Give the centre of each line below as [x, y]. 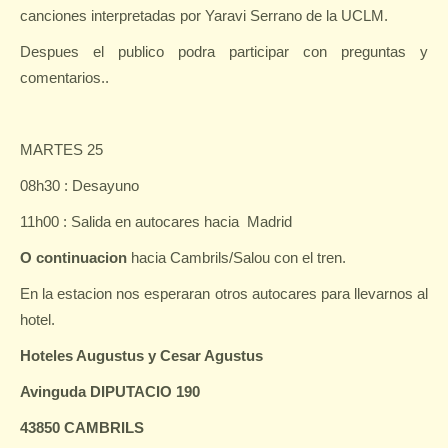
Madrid [269, 221]
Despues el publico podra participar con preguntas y [224, 51]
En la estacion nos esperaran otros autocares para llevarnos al [224, 293]
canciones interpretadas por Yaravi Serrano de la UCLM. [204, 15]
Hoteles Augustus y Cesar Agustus [141, 355]
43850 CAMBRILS [82, 427]
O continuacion [73, 257]
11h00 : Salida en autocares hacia [129, 221]
